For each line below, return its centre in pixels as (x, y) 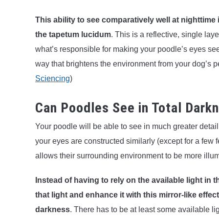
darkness (53, 209)
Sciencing (53, 79)
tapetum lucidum (80, 35)
